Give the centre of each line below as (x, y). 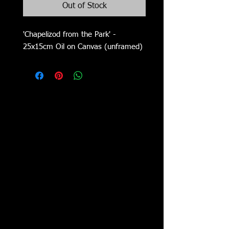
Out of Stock (84, 6)
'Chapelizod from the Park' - (69, 35)
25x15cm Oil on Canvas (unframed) (83, 47)
